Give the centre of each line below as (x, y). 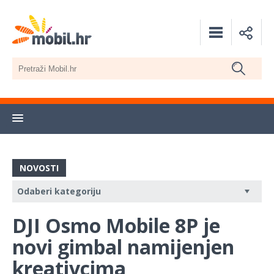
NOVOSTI (39, 168)
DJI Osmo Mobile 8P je (116, 226)
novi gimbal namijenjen (123, 247)
